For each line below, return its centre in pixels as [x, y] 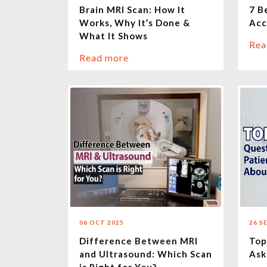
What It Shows [114, 36]
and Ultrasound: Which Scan [146, 254]
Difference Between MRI [139, 241]
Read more [104, 58]
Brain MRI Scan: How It [132, 10]
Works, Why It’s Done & [135, 23]
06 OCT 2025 [102, 223]
